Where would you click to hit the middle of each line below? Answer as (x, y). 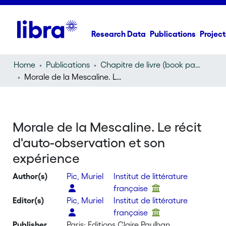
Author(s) (31, 176)
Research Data (119, 34)
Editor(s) (29, 200)
